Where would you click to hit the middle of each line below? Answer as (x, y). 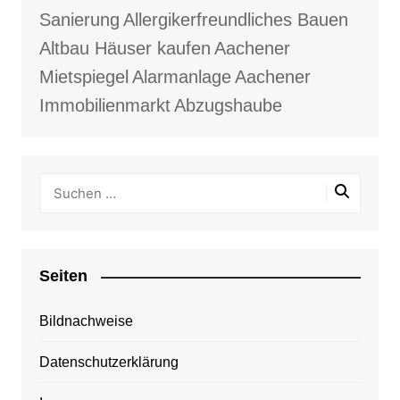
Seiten (63, 276)
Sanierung (79, 20)
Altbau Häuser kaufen (125, 48)
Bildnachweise (86, 321)
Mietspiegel (83, 77)
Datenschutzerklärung (108, 362)
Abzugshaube (228, 105)
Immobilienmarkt (104, 105)
